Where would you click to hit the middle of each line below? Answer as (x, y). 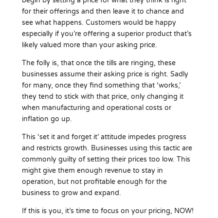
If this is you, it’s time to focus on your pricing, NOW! (108, 211)
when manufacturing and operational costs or (96, 108)
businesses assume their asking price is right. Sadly (105, 74)
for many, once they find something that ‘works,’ (101, 85)
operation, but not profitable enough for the (94, 182)
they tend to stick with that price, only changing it (102, 96)
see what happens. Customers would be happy (99, 22)
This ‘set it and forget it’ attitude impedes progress (104, 137)
